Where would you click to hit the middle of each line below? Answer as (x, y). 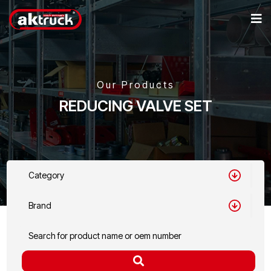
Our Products (135, 85)
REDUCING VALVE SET (135, 106)
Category (47, 175)
